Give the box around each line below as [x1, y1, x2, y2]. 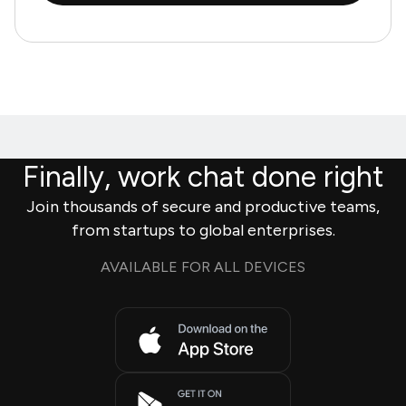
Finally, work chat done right [23, 159, 383, 194]
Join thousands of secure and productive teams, [26, 196, 380, 217]
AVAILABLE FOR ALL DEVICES [101, 257, 305, 275]
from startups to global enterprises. [71, 219, 335, 240]
